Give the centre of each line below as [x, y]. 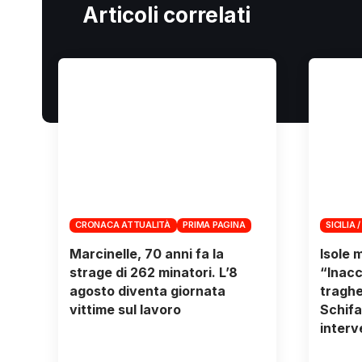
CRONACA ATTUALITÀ [123, 225]
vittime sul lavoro [125, 309]
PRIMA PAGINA [214, 225]
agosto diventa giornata [147, 290]
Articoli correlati [166, 15]
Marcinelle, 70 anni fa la [146, 253]
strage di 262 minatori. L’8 [153, 272]
